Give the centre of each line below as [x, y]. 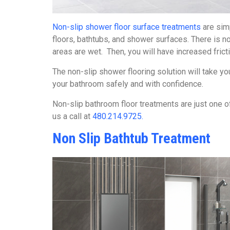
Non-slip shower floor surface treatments [127, 27]
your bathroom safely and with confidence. [128, 84]
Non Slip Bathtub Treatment [131, 138]
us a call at [72, 116]
